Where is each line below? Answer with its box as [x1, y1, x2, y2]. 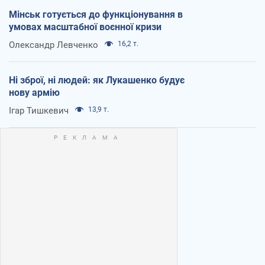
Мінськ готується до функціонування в [9, 8, 183, 20]
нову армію [9, 86, 60, 98]
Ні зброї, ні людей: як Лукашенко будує [9, 74, 185, 86]
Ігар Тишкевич [9, 105, 69, 116]
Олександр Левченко [9, 39, 98, 50]
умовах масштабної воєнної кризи [9, 21, 161, 33]
